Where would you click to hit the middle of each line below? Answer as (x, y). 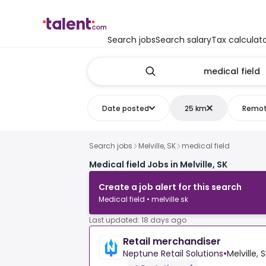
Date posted (125, 108)
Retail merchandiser (172, 242)
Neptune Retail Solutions (173, 254)
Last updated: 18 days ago (138, 220)
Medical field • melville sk (143, 199)
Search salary (183, 40)
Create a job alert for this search (170, 187)
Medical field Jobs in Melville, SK (158, 165)
